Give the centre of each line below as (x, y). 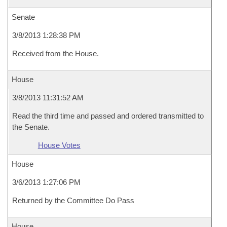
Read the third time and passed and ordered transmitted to (108, 116)
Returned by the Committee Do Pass (73, 200)
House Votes (59, 145)
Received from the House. (55, 53)
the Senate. (31, 127)
